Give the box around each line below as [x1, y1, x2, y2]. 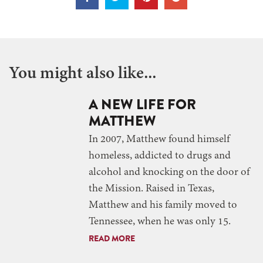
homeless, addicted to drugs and [89, 150, 231, 162]
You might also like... [9, 64, 156, 83]
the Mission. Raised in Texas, [89, 183, 214, 195]
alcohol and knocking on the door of [89, 166, 249, 178]
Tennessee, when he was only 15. [89, 215, 231, 228]
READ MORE [89, 232, 135, 244]
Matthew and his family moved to [89, 199, 237, 211]
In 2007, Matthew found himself [89, 133, 230, 146]
